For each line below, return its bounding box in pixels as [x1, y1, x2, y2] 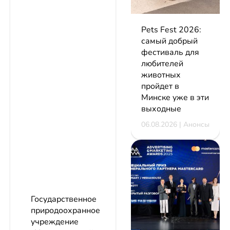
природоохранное [31, 205, 100, 217]
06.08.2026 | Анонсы [141, 119, 209, 129]
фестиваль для [141, 46, 199, 58]
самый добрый [141, 35, 198, 47]
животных [141, 69, 181, 81]
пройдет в [141, 80, 179, 92]
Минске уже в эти [141, 91, 209, 103]
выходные [141, 103, 181, 114]
